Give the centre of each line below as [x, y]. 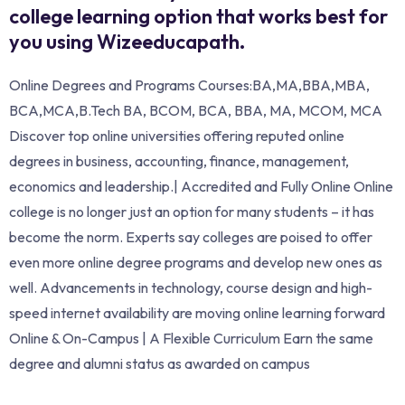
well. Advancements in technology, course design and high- [191, 287]
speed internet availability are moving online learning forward [197, 312]
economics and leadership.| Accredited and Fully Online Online [201, 186]
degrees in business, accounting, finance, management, [179, 160]
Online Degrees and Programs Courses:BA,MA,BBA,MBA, [189, 85]
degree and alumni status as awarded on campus [160, 363]
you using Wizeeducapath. [127, 41]
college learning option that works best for [198, 16]
